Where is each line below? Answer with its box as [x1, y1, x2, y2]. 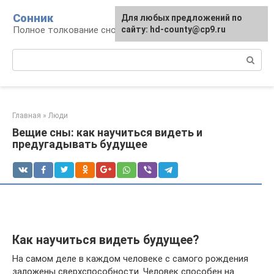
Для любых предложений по [121, 13, 242, 23]
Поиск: [12, 50, 41, 61]
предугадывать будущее [12, 138, 147, 150]
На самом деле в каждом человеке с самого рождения [12, 253, 248, 264]
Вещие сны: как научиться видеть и [12, 126, 202, 139]
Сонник [13, 12, 53, 24]
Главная [12, 111, 41, 120]
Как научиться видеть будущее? [12, 233, 199, 248]
